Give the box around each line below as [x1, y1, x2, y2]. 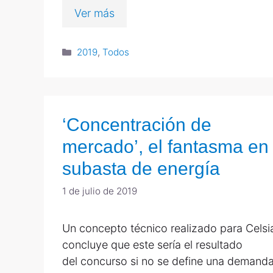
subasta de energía [62, 158, 220, 179]
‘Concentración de [62, 115, 211, 135]
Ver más [74, 6, 115, 19]
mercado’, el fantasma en [62, 136, 269, 157]
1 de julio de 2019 [62, 185, 137, 197]
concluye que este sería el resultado [62, 238, 243, 251]
